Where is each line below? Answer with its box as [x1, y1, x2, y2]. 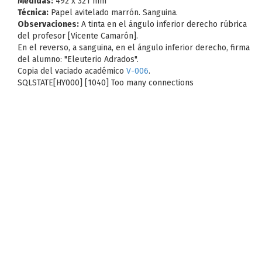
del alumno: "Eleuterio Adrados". [18, 54, 139, 64]
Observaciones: [18, 19, 79, 29]
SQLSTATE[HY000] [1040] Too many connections [18, 78, 194, 88]
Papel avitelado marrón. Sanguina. [49, 8, 178, 18]
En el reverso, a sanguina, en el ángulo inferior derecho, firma [18, 43, 250, 53]
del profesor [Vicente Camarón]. [18, 31, 138, 41]
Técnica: [18, 8, 49, 18]
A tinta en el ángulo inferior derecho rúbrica [79, 19, 247, 29]
